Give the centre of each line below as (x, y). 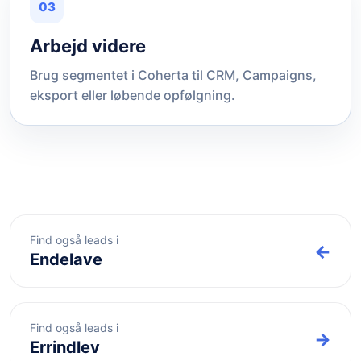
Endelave (66, 259)
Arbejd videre (88, 46)
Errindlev (65, 347)
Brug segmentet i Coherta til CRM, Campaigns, (173, 75)
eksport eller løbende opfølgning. (133, 95)
